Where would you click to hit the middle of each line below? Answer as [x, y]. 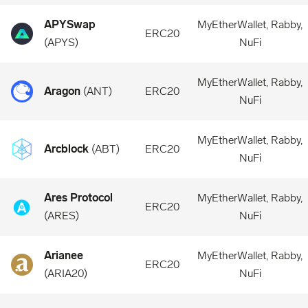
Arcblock [66, 149]
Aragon [62, 91]
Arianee [64, 255]
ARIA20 [66, 273]
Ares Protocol [78, 198]
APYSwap [70, 24]
